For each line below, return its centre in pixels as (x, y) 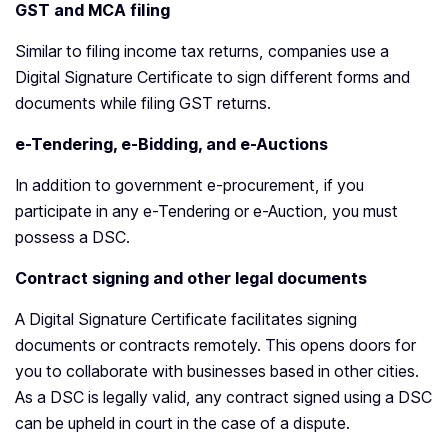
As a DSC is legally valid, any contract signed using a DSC (223, 397)
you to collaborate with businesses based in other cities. (217, 371)
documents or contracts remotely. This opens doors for (215, 345)
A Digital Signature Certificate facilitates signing (186, 319)
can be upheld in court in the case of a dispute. (184, 423)
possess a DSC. (74, 237)
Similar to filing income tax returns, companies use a (202, 51)
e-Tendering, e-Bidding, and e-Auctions (171, 144)
